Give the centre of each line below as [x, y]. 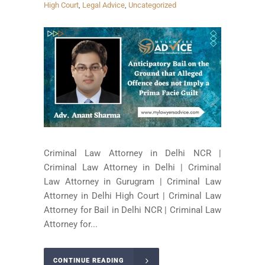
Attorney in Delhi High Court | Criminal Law [132, 196]
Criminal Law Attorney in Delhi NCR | [132, 153]
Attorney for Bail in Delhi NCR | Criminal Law [132, 210]
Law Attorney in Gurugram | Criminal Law [132, 182]
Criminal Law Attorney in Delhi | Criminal [132, 168]
